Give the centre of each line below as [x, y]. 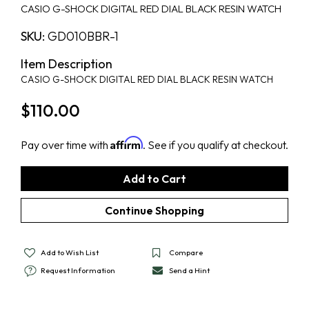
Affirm [127, 142]
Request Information [78, 270]
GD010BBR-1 [82, 36]
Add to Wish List [70, 252]
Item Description [67, 63]
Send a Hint [190, 270]
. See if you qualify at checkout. [216, 144]
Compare [186, 252]
